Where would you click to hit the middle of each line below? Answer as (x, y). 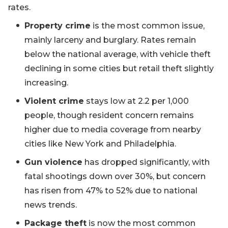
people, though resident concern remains (109, 116)
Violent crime (54, 101)
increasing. (46, 83)
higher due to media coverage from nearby (113, 130)
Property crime (58, 26)
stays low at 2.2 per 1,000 (136, 101)
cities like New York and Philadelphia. (100, 144)
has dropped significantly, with (146, 162)
